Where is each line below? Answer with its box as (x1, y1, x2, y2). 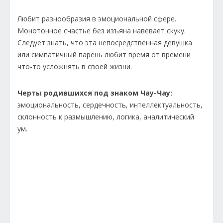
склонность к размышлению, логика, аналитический (17, 112, 194, 122)
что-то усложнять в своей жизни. (17, 62, 134, 72)
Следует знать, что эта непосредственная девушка (17, 38, 192, 48)
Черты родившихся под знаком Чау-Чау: (17, 88, 172, 98)
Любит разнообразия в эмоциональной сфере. (17, 14, 176, 24)
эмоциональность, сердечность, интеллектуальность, (17, 100, 203, 110)
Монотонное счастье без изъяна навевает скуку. (17, 26, 186, 36)
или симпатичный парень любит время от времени (17, 50, 191, 60)
